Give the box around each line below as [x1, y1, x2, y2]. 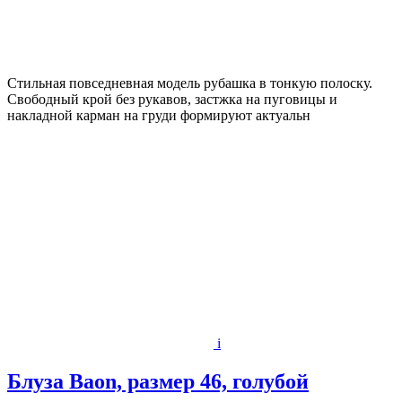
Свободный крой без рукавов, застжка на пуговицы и [7, 92, 337, 108]
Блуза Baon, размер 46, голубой [7, 370, 309, 394]
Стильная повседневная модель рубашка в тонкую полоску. [7, 75, 372, 92]
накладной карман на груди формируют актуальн [7, 108, 310, 124]
